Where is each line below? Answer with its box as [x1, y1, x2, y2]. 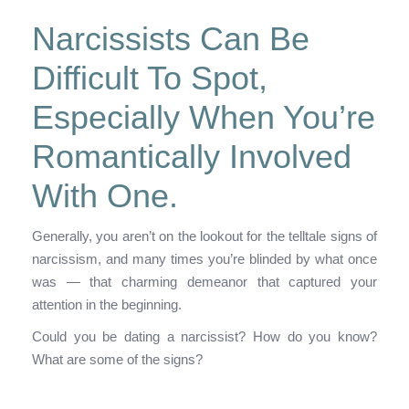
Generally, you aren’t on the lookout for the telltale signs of [32, 227, 377, 244]
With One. [32, 176, 178, 215]
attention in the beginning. [32, 296, 182, 312]
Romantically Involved [32, 137, 351, 175]
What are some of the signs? [32, 351, 203, 367]
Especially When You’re [32, 98, 375, 136]
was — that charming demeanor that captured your [32, 273, 377, 289]
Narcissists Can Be [32, 19, 309, 58]
